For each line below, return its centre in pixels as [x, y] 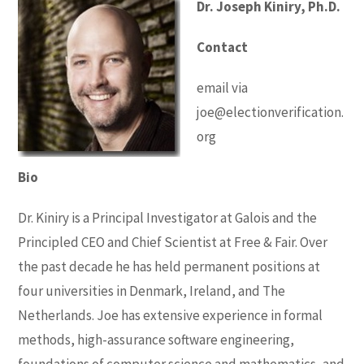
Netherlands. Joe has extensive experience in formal [171, 315]
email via [223, 88]
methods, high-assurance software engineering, [156, 340]
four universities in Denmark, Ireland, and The [152, 291]
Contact [223, 47]
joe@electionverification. [271, 112]
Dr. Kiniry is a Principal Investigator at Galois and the [168, 218]
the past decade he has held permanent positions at [169, 266]
